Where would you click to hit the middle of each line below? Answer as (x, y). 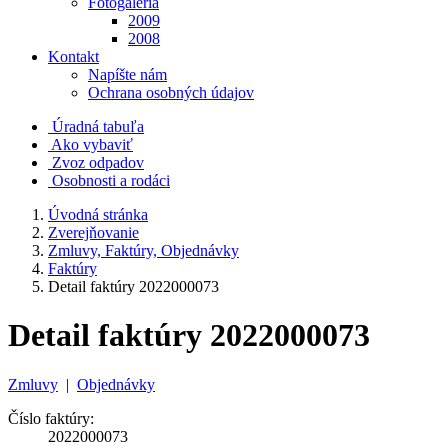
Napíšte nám (127, 74)
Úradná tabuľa (98, 126)
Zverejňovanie (93, 232)
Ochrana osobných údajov (171, 92)
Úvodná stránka (98, 214)
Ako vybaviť (92, 144)
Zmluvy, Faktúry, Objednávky (143, 250)
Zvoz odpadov (98, 162)
